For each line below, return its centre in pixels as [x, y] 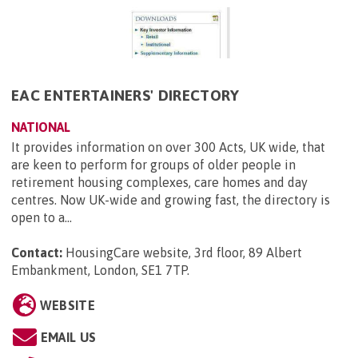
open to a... [42, 217]
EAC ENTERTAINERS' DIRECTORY [125, 95]
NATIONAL [41, 127]
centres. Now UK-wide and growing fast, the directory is [171, 199]
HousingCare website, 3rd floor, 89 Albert [184, 252]
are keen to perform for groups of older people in [153, 164]
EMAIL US [68, 337]
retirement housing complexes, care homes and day [159, 182]
